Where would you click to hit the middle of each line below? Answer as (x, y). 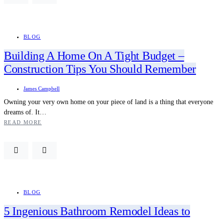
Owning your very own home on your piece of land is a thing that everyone (109, 102)
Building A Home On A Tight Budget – (94, 56)
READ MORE (23, 122)
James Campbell (42, 88)
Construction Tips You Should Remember (100, 69)
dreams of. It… (25, 112)
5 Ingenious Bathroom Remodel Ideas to (97, 211)
